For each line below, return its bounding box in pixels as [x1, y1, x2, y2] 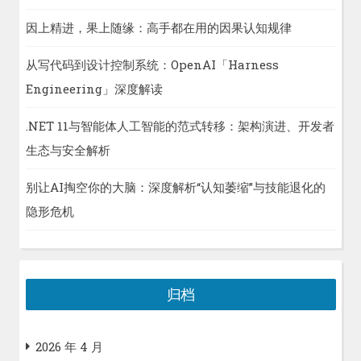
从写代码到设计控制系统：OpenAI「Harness [25, 56, 279, 73]
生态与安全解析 [25, 142, 110, 158]
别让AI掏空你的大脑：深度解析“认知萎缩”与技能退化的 [25, 179, 326, 195]
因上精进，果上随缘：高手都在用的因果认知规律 [25, 19, 292, 35]
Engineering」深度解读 [25, 81, 163, 97]
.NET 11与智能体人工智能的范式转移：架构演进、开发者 [25, 118, 334, 134]
